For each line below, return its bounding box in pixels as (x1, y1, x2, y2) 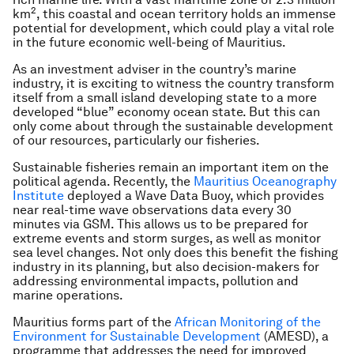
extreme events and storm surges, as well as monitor (13, 231, 321, 246)
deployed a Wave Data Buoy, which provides (64, 188, 324, 203)
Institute (13, 188, 64, 203)
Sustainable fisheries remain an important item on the (13, 160, 329, 175)
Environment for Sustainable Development (13, 329, 261, 344)
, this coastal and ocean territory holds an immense (36, 6, 336, 21)
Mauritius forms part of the (13, 314, 175, 330)
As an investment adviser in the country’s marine (13, 62, 296, 77)
